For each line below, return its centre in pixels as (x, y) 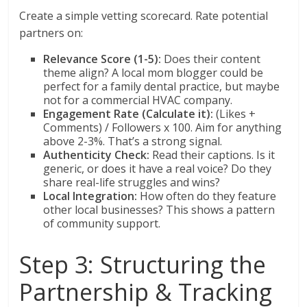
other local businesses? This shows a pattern (159, 210)
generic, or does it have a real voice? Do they (158, 169)
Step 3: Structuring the (143, 265)
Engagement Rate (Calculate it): (128, 114)
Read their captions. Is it (212, 155)
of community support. (102, 224)
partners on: (51, 33)
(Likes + (235, 114)
